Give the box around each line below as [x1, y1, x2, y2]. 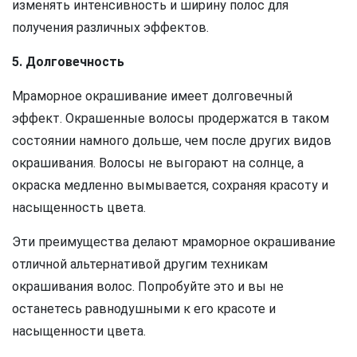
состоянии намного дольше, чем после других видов [12, 133, 331, 149]
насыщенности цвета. [12, 324, 146, 339]
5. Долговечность [12, 54, 124, 70]
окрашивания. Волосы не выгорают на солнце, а [12, 155, 304, 171]
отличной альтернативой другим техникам [12, 257, 268, 273]
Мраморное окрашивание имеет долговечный [12, 88, 292, 104]
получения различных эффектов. [12, 20, 209, 36]
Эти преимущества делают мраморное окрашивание [12, 234, 335, 250]
